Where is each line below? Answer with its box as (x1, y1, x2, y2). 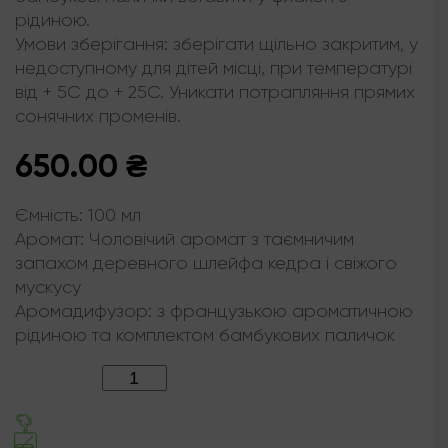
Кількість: (14, 368, 87, 389)
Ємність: (15, 205, 88, 226)
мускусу (15, 277, 81, 298)
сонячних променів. (15, 106, 181, 127)
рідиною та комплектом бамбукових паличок (15, 325, 395, 346)
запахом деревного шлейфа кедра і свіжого (15, 253, 397, 274)
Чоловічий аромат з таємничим (89, 229, 354, 250)
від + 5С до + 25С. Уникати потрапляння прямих (15, 82, 415, 103)
